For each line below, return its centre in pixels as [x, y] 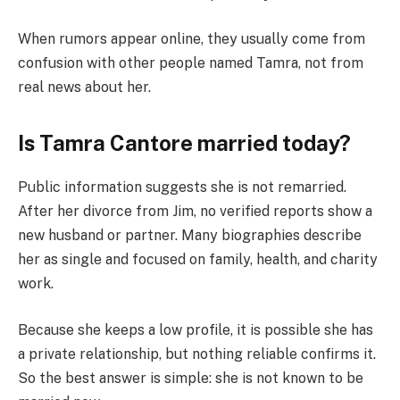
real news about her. [84, 87]
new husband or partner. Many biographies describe [190, 236]
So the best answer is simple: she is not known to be [191, 378]
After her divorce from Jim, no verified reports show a [195, 212]
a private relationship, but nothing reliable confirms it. [197, 354]
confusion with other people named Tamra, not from [191, 63]
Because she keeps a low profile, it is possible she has [196, 329]
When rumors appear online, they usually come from [192, 39]
